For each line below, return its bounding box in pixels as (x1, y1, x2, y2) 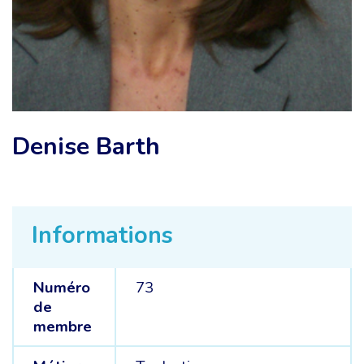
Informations (32, 219, 173, 251)
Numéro (32, 276, 90, 298)
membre (32, 315, 92, 337)
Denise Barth (12, 129, 160, 163)
